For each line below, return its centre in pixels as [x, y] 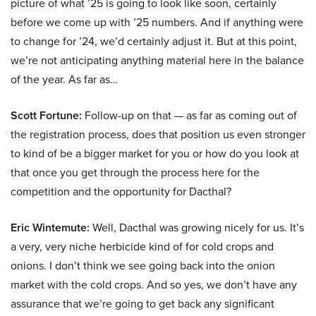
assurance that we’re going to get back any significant [142, 304]
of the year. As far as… [64, 80]
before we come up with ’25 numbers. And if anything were [157, 23]
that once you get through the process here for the [135, 173]
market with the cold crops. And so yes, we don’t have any [154, 285]
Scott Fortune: [46, 116]
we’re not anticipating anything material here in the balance [157, 61]
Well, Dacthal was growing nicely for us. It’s [197, 228]
